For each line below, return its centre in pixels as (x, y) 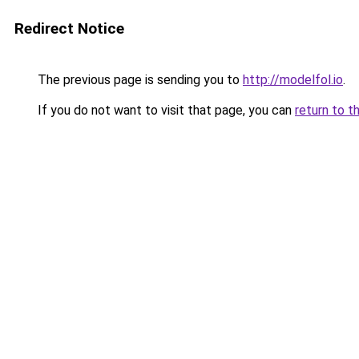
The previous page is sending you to (139, 80)
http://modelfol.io (293, 80)
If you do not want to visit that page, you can (165, 110)
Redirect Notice (69, 28)
